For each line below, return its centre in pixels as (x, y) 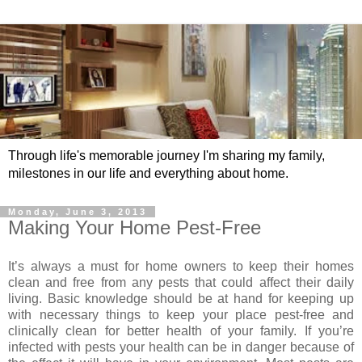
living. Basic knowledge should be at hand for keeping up (181, 298)
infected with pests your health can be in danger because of (181, 347)
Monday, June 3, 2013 (78, 212)
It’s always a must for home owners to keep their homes (181, 266)
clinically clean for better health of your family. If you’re (181, 330)
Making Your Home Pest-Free (135, 228)
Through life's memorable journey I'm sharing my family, (166, 156)
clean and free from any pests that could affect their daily (181, 282)
